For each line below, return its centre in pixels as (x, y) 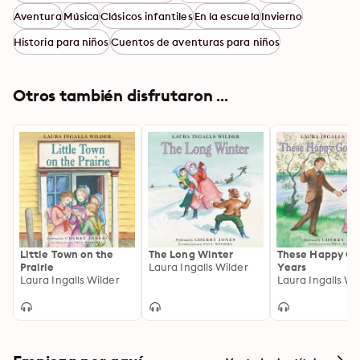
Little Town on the (67, 254)
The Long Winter (191, 254)
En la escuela (227, 16)
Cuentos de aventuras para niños (195, 42)
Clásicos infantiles (147, 16)
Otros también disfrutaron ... (121, 95)
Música (81, 16)
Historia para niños (61, 42)
